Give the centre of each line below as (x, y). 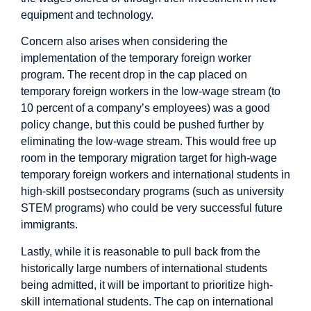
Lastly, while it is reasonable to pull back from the (141, 251)
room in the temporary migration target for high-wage (149, 158)
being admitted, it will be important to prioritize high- (147, 285)
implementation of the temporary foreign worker (136, 58)
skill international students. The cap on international (147, 301)
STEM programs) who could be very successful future (152, 208)
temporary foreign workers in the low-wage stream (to (151, 92)
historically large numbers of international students (144, 268)
